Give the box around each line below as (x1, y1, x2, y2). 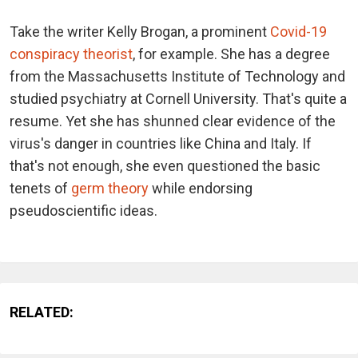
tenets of (10, 180, 71, 197)
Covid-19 (270, 23, 327, 41)
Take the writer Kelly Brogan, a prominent (10, 23, 270, 41)
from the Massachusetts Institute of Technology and (10, 68, 345, 86)
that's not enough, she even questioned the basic (10, 157, 320, 175)
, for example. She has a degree (133, 46, 330, 63)
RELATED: (10, 304, 74, 321)
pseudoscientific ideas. (10, 202, 157, 220)
